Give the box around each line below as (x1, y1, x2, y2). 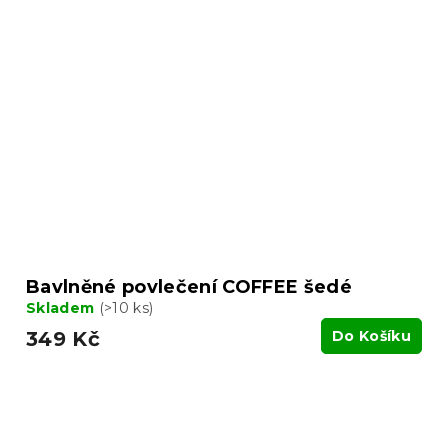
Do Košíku (332, 326, 411, 345)
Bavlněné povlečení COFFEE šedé (26, 275, 352, 298)
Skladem (26, 298, 99, 317)
